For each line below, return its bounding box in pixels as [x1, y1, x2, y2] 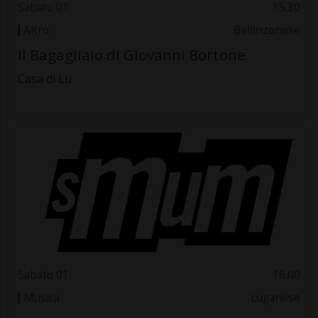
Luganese [251, 290, 301, 306]
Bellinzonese [234, 22, 301, 38]
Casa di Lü [17, 71, 72, 87]
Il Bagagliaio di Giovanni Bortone [17, 45, 246, 65]
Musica [23, 290, 60, 306]
